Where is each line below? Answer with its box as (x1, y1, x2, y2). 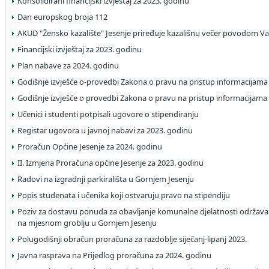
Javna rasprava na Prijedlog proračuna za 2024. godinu (17, 250, 211, 261)
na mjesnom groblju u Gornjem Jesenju (17, 217, 157, 228)
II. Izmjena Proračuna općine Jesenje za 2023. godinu (17, 157, 204, 168)
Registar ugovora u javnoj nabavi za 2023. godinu (17, 125, 193, 136)
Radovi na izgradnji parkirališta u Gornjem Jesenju (17, 174, 194, 184)
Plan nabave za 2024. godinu (17, 60, 119, 71)
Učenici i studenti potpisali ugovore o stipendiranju (17, 109, 199, 119)
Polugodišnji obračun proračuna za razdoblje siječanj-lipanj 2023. (17, 234, 247, 244)
